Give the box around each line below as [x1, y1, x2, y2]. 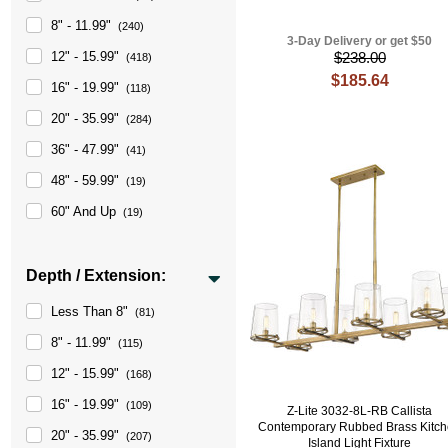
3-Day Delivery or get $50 [287, 34, 433, 49]
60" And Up [51, 203, 117, 219]
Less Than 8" [51, 303, 129, 319]
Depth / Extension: [26, 266, 167, 284]
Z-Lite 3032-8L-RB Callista [287, 403, 433, 418]
